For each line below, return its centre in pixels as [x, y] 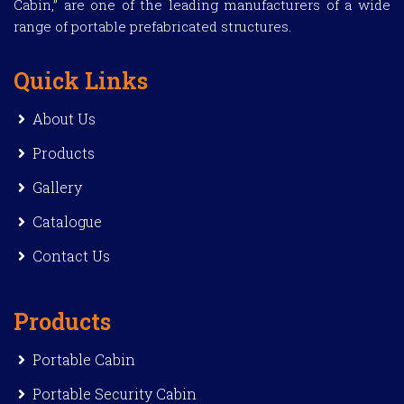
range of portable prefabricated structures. [152, 27]
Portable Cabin [84, 360]
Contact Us [71, 256]
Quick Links [81, 81]
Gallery [57, 188]
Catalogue [67, 222]
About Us [64, 119]
